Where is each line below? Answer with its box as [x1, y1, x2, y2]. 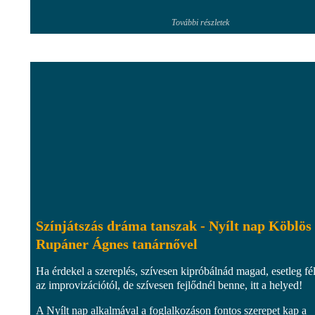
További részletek [172, 17, 229, 27]
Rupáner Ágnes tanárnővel [36, 236, 198, 252]
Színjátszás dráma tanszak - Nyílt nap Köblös [36, 217, 311, 233]
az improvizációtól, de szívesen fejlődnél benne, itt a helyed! [36, 278, 302, 291]
